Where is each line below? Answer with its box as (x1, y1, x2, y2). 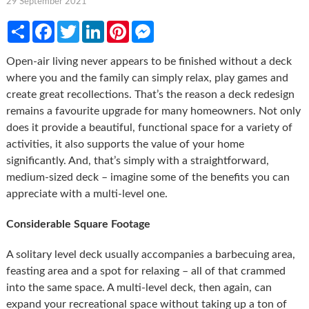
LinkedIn (103, 20, 145, 32)
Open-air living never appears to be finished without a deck (6, 55, 292, 67)
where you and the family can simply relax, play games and (6, 72, 288, 83)
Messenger (153, 20, 206, 32)
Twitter (79, 20, 114, 32)
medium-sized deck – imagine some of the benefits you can (6, 171, 290, 183)
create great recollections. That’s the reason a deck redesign (6, 88, 295, 100)
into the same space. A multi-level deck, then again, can (6, 281, 272, 293)
